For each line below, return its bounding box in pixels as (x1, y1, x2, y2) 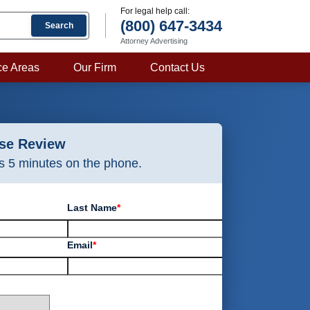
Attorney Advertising (120, 37, 188, 45)
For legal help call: (120, 6, 190, 16)
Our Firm (73, 62, 117, 73)
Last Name (67, 202, 118, 213)
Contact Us (150, 62, 206, 73)
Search (44, 20, 73, 30)
